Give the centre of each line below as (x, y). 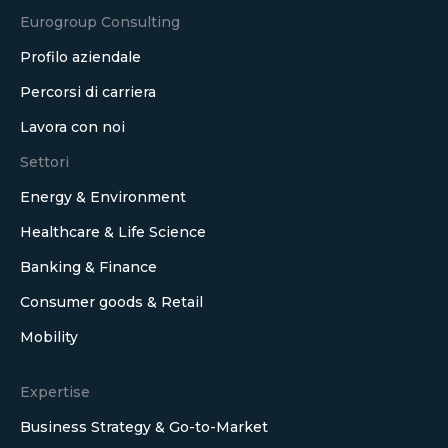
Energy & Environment (103, 197)
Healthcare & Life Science (113, 232)
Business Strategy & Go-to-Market (144, 427)
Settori (44, 162)
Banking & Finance (88, 267)
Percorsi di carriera (88, 92)
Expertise (55, 392)
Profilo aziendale (80, 57)
